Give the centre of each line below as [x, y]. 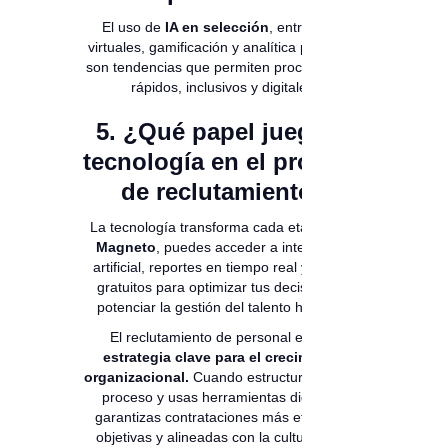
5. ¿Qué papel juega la [224, 132]
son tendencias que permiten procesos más [224, 67]
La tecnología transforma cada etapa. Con [224, 227]
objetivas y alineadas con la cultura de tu [224, 437]
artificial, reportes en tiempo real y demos [224, 267]
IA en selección [217, 27]
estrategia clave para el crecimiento [224, 357]
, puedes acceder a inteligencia [254, 247]
